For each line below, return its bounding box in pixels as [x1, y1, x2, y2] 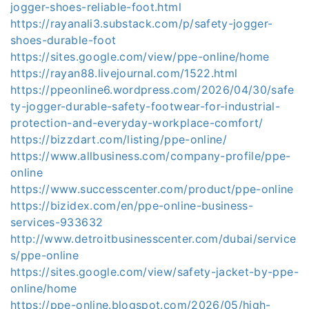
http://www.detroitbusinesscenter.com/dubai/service [10, 232, 297, 246]
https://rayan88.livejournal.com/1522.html [10, 66, 238, 80]
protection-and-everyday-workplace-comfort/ [10, 116, 263, 130]
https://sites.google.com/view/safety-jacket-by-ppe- [10, 265, 299, 279]
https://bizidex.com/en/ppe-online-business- [10, 199, 254, 212]
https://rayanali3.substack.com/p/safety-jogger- [10, 17, 273, 30]
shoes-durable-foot [10, 33, 117, 47]
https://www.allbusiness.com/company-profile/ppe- [10, 149, 291, 163]
